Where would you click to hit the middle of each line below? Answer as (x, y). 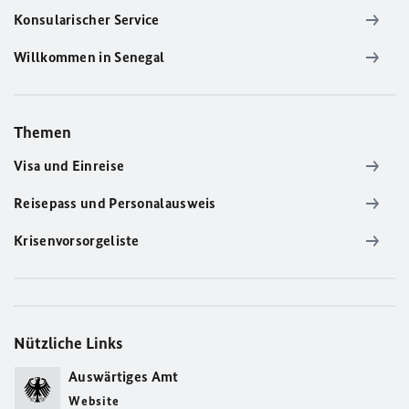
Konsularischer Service (87, 20)
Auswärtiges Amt (124, 377)
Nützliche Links (68, 343)
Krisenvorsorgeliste (77, 241)
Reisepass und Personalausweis (115, 203)
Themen (42, 132)
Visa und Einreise (69, 166)
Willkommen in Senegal (89, 57)
